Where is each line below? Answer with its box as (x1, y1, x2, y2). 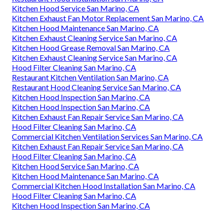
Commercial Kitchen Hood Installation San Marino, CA (12, 181, 195, 190)
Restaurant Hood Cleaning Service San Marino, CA (12, 82, 181, 92)
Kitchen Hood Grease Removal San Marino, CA (12, 42, 170, 52)
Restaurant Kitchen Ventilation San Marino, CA (12, 72, 169, 82)
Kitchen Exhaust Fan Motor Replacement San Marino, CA (12, 13, 204, 23)
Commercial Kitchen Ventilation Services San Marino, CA (12, 131, 203, 141)
